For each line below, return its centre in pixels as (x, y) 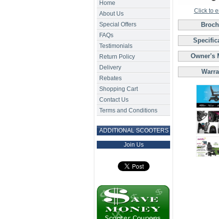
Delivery (110, 67)
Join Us (133, 145)
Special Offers (118, 24)
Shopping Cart (119, 89)
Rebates (110, 78)
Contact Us (114, 100)
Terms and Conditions (128, 110)
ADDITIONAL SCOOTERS (134, 131)
